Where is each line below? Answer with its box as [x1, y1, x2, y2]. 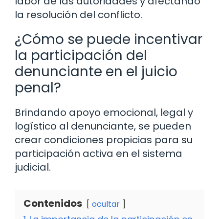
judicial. [15, 160, 51, 175]
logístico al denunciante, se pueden [15, 119, 191, 133]
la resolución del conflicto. [15, 8, 142, 22]
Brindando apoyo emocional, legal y [15, 106, 193, 120]
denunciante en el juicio [15, 62, 177, 82]
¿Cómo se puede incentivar [15, 30, 202, 49]
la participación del [15, 46, 147, 66]
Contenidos [23, 197, 82, 211]
